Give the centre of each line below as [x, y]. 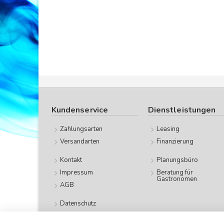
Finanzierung [175, 142]
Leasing [168, 129]
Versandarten [80, 142]
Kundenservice [80, 110]
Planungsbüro [177, 160]
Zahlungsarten [81, 129]
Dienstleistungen [182, 110]
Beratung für [175, 173]
